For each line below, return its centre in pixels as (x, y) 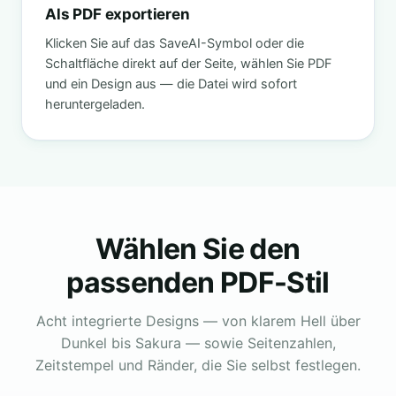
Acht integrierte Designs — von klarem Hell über (198, 320)
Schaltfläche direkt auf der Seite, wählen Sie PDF (189, 63)
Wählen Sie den (198, 248)
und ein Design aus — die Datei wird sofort (171, 84)
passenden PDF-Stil (198, 282)
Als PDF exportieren (118, 14)
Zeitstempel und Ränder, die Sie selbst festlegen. (198, 365)
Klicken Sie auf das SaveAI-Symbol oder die (175, 43)
